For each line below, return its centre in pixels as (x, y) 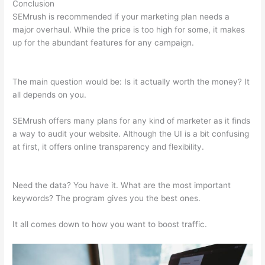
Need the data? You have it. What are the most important (122, 185)
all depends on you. (50, 94)
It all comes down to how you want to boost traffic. (110, 224)
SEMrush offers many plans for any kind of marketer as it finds (132, 120)
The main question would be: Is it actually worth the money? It (131, 81)
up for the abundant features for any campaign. (105, 42)
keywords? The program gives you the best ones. (107, 198)
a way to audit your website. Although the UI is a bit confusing (131, 133)
